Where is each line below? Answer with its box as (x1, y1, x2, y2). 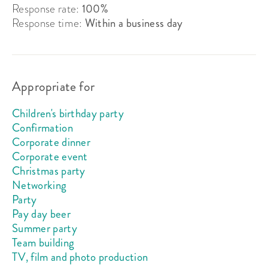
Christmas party (12, 162, 86, 179)
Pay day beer (12, 205, 71, 222)
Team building (12, 234, 75, 251)
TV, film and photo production (12, 248, 148, 265)
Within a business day (84, 14, 183, 31)
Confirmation (12, 119, 73, 136)
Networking (12, 176, 67, 193)
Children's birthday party (12, 105, 124, 121)
